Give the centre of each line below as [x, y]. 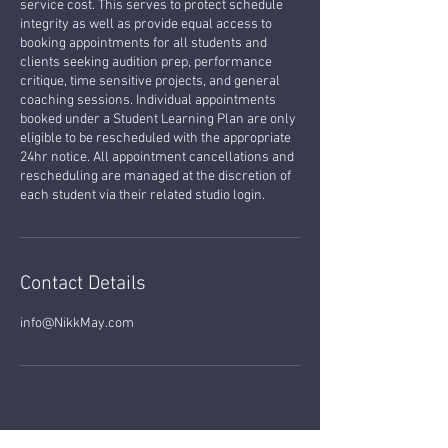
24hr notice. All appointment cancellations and [157, 157]
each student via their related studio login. [142, 195]
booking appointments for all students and [143, 43]
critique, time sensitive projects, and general [150, 81]
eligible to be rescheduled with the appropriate [155, 138]
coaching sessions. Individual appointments [148, 100]
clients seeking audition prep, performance [146, 62]
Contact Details [83, 283]
